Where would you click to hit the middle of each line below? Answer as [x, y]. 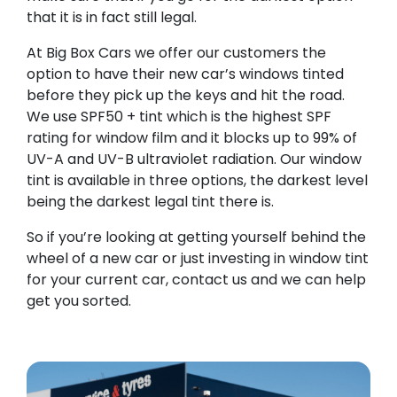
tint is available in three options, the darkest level [197, 181]
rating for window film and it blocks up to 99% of [192, 138]
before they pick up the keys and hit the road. [186, 96]
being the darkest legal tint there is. [150, 202]
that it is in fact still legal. [112, 18]
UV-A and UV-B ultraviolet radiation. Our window [194, 160]
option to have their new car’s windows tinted [185, 74]
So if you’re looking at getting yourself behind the [196, 237]
